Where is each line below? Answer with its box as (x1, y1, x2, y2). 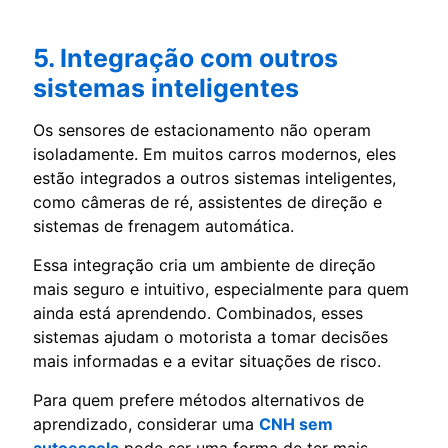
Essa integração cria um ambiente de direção (33, 255, 376, 276)
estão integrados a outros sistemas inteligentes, (33, 168, 396, 189)
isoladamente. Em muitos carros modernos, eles (33, 144, 396, 165)
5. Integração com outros (33, 43, 338, 74)
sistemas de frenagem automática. (33, 216, 294, 237)
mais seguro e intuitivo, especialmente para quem (33, 279, 409, 300)
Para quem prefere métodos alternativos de (33, 390, 364, 411)
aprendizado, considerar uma (33, 414, 259, 435)
